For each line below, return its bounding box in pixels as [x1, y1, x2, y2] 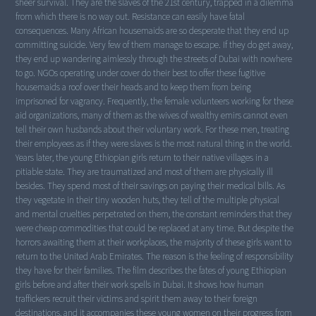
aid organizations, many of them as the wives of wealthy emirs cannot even [16, 109, 288, 123]
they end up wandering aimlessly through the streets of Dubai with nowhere [16, 52, 293, 66]
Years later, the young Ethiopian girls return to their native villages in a [16, 151, 269, 165]
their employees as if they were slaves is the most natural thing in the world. [16, 137, 293, 151]
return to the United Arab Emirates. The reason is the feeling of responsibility [16, 250, 294, 264]
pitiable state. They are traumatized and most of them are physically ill [16, 165, 274, 179]
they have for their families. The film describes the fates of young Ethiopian [16, 264, 287, 278]
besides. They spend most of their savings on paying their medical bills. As [16, 179, 286, 193]
